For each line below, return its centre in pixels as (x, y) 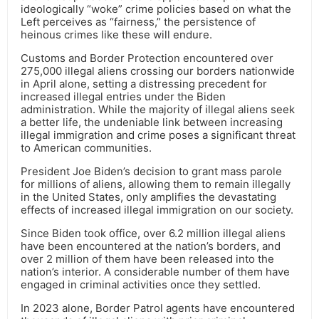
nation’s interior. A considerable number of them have (155, 272)
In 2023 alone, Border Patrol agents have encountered (158, 308)
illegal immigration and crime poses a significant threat (158, 135)
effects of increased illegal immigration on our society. (157, 210)
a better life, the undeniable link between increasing (152, 122)
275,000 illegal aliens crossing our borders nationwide (158, 71)
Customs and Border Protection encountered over (147, 58)
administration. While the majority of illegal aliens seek (158, 110)
